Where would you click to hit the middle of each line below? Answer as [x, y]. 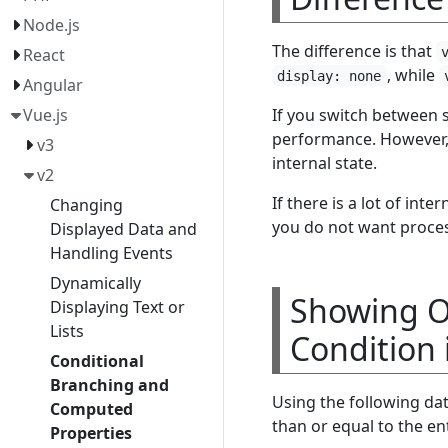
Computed [91, 409]
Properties [90, 433]
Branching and [109, 385]
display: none [329, 75]
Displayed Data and [123, 229]
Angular [53, 85]
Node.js [52, 25]
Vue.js [46, 115]
